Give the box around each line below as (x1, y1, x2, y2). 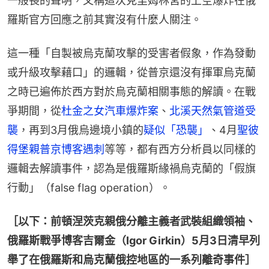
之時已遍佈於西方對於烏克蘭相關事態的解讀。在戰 (7, 85, 256, 98)
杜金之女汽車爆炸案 (61, 104, 159, 117)
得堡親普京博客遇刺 (7, 142, 104, 156)
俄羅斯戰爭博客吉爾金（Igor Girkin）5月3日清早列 (7, 234, 260, 247)
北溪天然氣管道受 (169, 104, 256, 117)
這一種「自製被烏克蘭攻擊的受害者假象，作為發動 (7, 46, 256, 59)
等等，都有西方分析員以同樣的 (104, 142, 256, 156)
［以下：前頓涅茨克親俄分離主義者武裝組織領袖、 (7, 214, 256, 228)
